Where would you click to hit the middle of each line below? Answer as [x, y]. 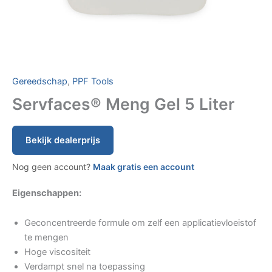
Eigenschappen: [47, 193]
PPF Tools [93, 82]
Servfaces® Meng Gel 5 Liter [123, 104]
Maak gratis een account [144, 166]
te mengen [46, 238]
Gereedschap [40, 82]
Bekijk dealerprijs [63, 140]
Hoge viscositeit [57, 252]
